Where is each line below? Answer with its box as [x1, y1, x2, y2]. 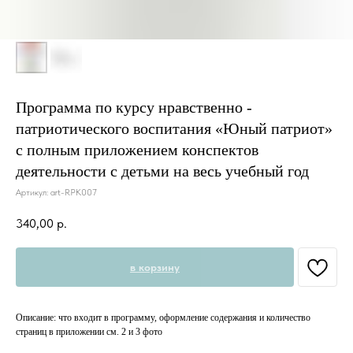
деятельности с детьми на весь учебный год [16, 162, 309, 180]
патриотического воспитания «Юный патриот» [16, 120, 333, 137]
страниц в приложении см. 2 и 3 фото [16, 325, 162, 337]
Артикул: [16, 187, 50, 198]
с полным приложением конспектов [16, 141, 258, 158]
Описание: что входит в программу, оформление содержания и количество [16, 311, 310, 323]
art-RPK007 [50, 187, 97, 198]
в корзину [130, 260, 180, 273]
